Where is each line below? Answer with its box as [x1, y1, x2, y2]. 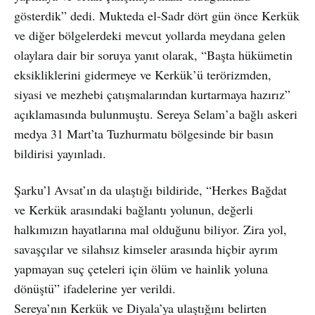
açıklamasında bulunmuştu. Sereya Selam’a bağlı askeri [14, 105, 297, 122]
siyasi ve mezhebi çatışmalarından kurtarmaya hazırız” [14, 85, 290, 103]
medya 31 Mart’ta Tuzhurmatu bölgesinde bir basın [14, 124, 274, 142]
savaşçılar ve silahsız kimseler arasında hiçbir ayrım [14, 240, 278, 257]
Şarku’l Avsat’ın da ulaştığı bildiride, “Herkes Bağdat [14, 181, 287, 198]
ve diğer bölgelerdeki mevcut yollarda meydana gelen [14, 26, 285, 44]
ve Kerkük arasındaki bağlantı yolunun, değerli [14, 200, 253, 218]
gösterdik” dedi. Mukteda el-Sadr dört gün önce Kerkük [14, 6, 300, 24]
